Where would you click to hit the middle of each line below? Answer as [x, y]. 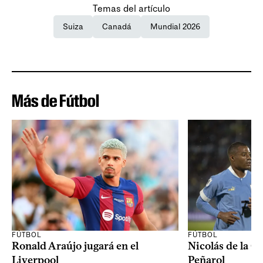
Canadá [117, 26]
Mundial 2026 [175, 26]
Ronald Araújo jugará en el [75, 246]
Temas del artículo [131, 8]
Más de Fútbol [55, 100]
